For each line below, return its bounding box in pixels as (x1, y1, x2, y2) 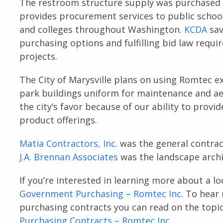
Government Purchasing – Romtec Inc (19, 187, 181, 200)
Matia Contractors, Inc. (19, 137, 117, 149)
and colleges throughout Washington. (19, 23, 184, 35)
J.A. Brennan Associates (19, 150, 118, 163)
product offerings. (19, 113, 97, 126)
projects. (19, 50, 57, 62)
